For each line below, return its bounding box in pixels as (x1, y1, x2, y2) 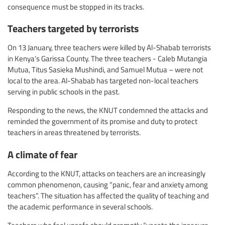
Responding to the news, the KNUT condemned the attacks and (8, 105, 208, 116)
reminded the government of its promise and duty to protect (8, 116, 197, 127)
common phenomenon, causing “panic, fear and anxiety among (8, 179, 208, 189)
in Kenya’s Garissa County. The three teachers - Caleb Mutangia (8, 53, 207, 64)
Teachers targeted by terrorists (8, 21, 139, 36)
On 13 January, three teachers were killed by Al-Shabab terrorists (8, 42, 211, 53)
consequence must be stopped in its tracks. (8, 2, 144, 12)
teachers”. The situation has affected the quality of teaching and (8, 190, 209, 200)
